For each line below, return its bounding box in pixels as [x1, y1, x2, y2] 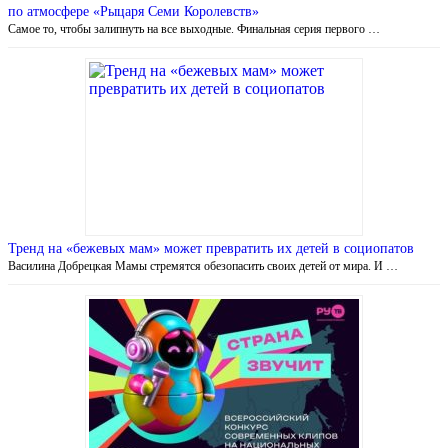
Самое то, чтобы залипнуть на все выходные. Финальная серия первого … [8, 21, 380, 36]
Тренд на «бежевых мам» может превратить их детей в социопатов [8, 240, 414, 256]
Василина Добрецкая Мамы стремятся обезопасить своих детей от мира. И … [8, 258, 398, 273]
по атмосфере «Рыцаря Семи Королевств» [8, 3, 259, 19]
